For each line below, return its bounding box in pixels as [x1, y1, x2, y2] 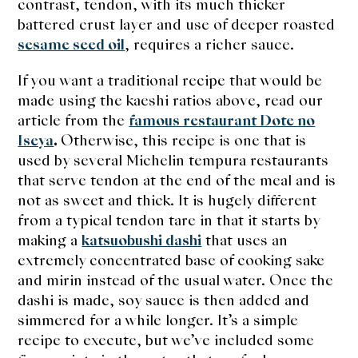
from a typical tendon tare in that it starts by [18, 209, 320, 230]
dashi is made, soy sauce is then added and [18, 289, 310, 310]
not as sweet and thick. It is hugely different [18, 189, 317, 210]
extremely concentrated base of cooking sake [18, 249, 325, 270]
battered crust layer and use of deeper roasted [18, 14, 336, 34]
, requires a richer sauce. [125, 34, 295, 54]
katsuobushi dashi [82, 229, 202, 250]
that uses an [201, 229, 288, 250]
